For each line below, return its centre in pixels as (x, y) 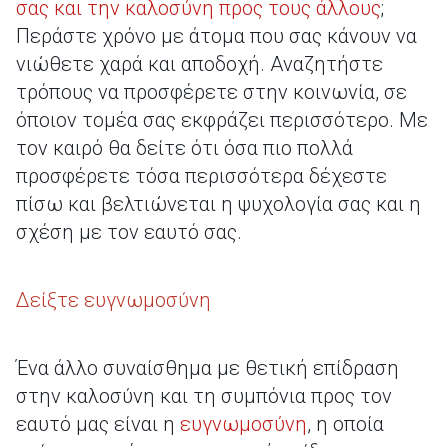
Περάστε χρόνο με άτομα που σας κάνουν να (216, 36)
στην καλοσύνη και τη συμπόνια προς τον (204, 396)
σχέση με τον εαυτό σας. (129, 232)
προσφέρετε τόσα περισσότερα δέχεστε (201, 176)
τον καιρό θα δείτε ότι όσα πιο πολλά (184, 148)
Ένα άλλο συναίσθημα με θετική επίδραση (207, 368)
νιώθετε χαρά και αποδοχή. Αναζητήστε (199, 64)
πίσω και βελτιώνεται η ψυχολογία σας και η (218, 204)
